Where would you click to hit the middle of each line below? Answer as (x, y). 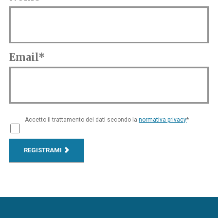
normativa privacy (163, 120)
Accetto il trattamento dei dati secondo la (82, 120)
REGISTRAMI (44, 150)
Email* (27, 57)
